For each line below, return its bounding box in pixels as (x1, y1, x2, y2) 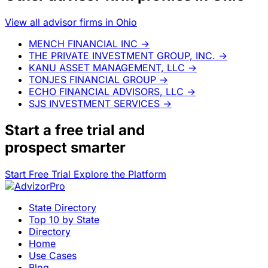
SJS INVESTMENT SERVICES (29, 97, 160, 109)
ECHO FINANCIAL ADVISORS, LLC (29, 85, 184, 98)
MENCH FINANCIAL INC (29, 37, 138, 50)
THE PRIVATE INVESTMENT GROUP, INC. (29, 49, 215, 62)
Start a (5, 121, 55, 139)
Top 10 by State (29, 213, 99, 226)
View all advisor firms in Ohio (5, 16, 137, 28)
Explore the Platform (74, 167, 166, 180)
